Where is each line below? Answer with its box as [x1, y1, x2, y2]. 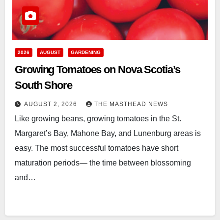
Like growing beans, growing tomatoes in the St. [15, 114, 181, 123]
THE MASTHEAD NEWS [94, 101, 168, 108]
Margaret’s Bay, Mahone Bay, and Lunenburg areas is [15, 129, 201, 138]
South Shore [15, 79, 72, 92]
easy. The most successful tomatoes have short [15, 144, 178, 153]
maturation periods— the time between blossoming [15, 159, 191, 167]
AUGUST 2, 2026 [24, 101, 79, 108]
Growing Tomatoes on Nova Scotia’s [15, 63, 180, 76]
